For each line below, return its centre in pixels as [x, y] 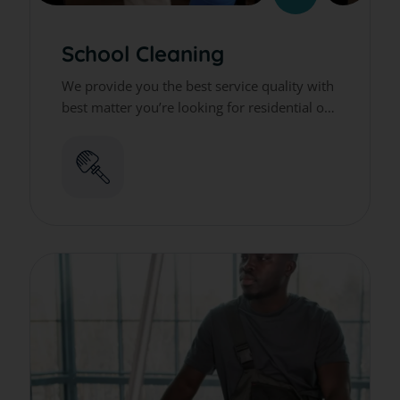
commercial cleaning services [151, 129]
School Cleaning [143, 54]
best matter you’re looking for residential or [196, 108]
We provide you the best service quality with [198, 86]
